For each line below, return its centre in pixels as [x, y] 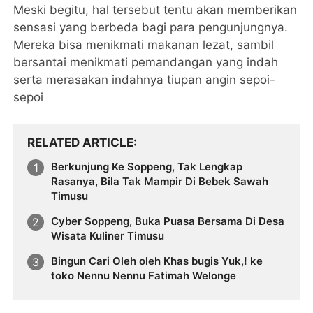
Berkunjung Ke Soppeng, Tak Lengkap [147, 167]
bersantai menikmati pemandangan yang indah [146, 63]
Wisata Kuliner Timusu [108, 236]
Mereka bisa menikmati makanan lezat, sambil [144, 45]
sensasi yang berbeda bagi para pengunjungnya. [151, 28]
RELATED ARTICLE [81, 143]
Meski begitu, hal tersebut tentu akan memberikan [155, 10]
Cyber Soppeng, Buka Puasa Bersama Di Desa [168, 221]
